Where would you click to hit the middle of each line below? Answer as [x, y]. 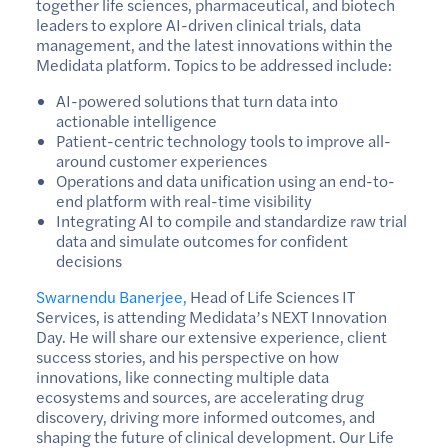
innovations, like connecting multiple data [182, 376]
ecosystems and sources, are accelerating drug [200, 396]
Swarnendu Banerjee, [111, 296]
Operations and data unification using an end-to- [225, 180]
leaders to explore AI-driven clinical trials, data [198, 24]
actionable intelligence [136, 120]
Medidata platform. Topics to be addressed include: [214, 64]
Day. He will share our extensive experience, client [211, 336]
